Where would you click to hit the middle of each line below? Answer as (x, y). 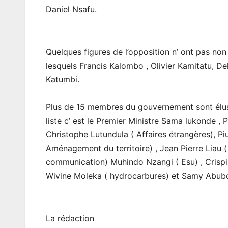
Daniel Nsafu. (71, 9)
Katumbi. (63, 79)
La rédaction (70, 218)
